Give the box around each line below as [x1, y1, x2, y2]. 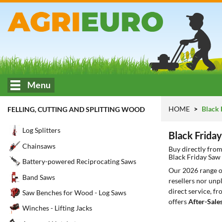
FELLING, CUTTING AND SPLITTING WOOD [7, 105, 145, 113]
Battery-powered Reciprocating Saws [22, 157, 136, 166]
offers [168, 197, 188, 206]
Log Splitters [22, 126, 60, 135]
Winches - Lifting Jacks [22, 204, 92, 213]
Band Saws [22, 172, 55, 181]
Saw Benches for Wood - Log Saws [22, 188, 126, 197]
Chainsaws [22, 141, 55, 150]
